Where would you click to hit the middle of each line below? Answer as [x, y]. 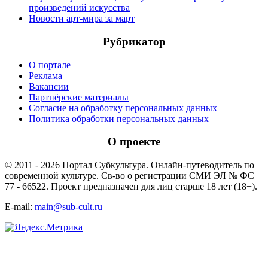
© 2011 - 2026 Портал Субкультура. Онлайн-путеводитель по [130, 165]
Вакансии [49, 86]
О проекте [134, 142]
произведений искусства [79, 8]
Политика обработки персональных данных [119, 118]
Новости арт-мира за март [82, 19]
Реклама [45, 75]
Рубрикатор [134, 41]
